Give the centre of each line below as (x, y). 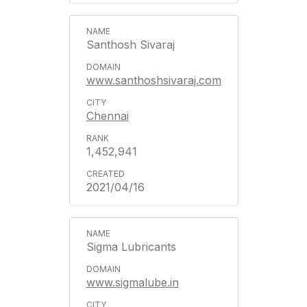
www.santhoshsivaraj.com (153, 80)
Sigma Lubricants (131, 247)
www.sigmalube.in (132, 282)
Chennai (107, 116)
